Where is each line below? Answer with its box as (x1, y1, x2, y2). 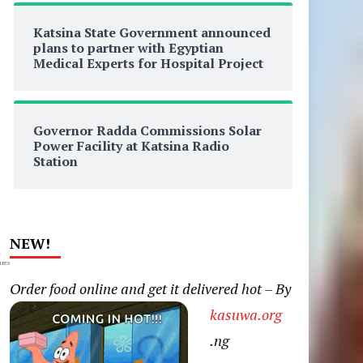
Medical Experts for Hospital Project (32, 54, 263, 72)
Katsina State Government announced (32, 23, 271, 41)
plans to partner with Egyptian (32, 39, 224, 57)
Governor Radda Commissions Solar (32, 122, 262, 139)
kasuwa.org (209, 305, 282, 324)
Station (32, 152, 78, 170)
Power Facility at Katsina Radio (32, 137, 229, 155)
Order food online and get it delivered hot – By (9, 279, 291, 298)
